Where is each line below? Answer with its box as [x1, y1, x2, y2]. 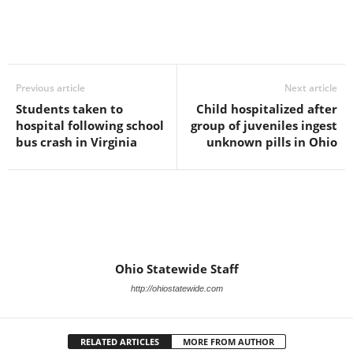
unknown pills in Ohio [206, 134, 337, 150]
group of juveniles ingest [191, 117, 337, 133]
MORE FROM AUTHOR [182, 336, 274, 347]
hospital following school [16, 117, 164, 133]
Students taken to [16, 101, 123, 117]
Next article [284, 81, 337, 95]
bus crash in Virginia [16, 134, 137, 150]
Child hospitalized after [196, 101, 337, 117]
